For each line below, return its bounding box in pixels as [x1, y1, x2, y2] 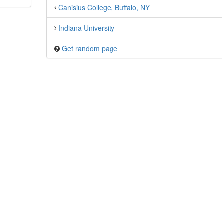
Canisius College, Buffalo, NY [58, 2, 150, 12]
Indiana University [58, 23, 114, 33]
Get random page [61, 43, 117, 53]
